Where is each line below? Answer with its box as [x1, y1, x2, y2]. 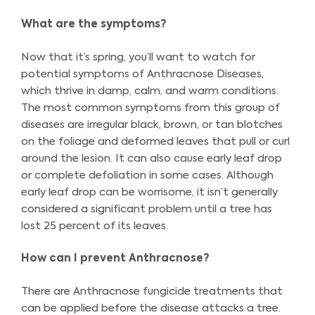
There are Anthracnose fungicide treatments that [21, 285, 283, 297]
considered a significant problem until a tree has [21, 203, 272, 214]
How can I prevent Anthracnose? [21, 253, 210, 264]
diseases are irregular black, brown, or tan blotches [21, 119, 283, 130]
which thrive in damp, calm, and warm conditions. [21, 85, 278, 96]
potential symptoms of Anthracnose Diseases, [21, 68, 264, 79]
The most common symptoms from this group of [21, 102, 280, 113]
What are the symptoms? [21, 19, 167, 30]
